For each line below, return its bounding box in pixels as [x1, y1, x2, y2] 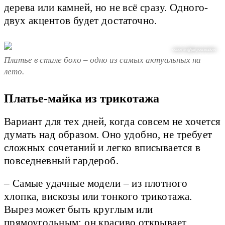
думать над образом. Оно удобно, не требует [4, 129, 212, 140]
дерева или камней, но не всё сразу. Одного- [4, 2, 208, 13]
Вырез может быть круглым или [4, 203, 153, 215]
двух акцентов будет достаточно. [4, 15, 157, 26]
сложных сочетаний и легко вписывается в [4, 142, 201, 153]
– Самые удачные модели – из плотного [4, 177, 187, 189]
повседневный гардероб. [4, 155, 119, 166]
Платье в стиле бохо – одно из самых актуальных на [4, 55, 201, 65]
